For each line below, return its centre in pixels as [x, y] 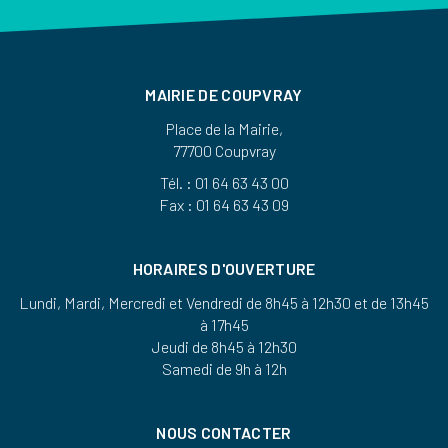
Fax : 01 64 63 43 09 [224, 204]
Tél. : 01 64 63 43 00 [224, 182]
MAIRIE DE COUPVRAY [224, 94]
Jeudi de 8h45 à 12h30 [224, 346]
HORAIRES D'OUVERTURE [224, 268]
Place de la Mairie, [224, 128]
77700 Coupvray [224, 150]
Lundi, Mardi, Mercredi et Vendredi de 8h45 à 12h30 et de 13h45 [224, 302]
